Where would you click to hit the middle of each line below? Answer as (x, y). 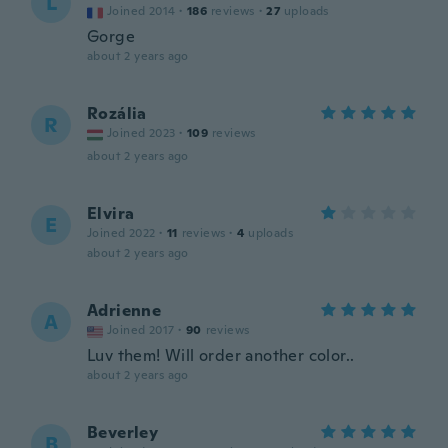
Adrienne (124, 310)
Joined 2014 (141, 11)
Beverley (123, 432)
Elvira (111, 213)
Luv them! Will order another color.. (221, 355)
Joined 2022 (121, 233)
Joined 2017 (141, 330)
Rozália (117, 113)
